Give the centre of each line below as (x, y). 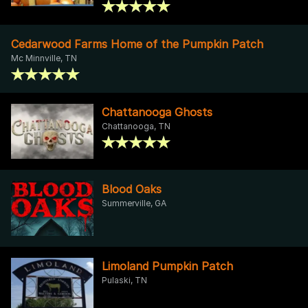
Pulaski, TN (124, 280)
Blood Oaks (132, 189)
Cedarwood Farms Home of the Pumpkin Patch (137, 44)
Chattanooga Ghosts (157, 112)
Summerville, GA (134, 203)
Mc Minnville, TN (44, 58)
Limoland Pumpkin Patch (167, 266)
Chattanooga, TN (136, 126)
